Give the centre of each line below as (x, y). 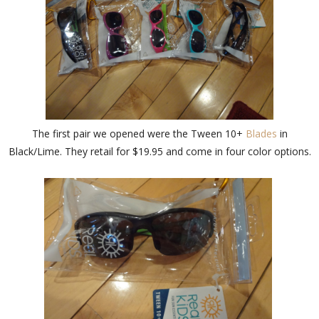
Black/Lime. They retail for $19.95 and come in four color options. (159, 152)
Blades (261, 134)
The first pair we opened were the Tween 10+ (138, 134)
